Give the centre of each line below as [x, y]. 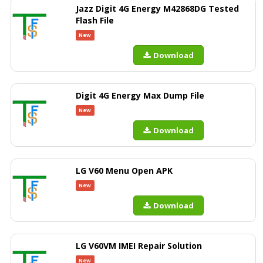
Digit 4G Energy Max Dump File [140, 95]
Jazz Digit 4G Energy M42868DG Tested [157, 9]
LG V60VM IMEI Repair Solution [139, 246]
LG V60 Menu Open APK [124, 171]
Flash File [95, 20]
